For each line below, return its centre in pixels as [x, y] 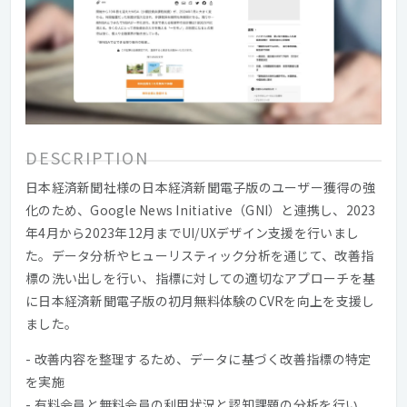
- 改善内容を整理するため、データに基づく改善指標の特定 [199, 358]
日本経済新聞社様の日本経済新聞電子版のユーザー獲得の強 [201, 187]
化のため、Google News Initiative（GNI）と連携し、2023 [201, 209]
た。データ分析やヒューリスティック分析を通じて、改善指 [200, 255]
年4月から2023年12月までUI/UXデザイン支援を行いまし [193, 232]
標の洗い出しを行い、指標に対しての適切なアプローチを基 [201, 278]
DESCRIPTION [87, 157]
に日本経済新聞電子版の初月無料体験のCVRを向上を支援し [200, 300]
